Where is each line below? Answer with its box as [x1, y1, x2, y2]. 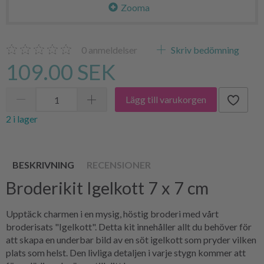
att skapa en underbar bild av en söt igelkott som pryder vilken [6, 233, 256, 245]
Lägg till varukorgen [126, 94, 206, 105]
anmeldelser [87, 44, 137, 55]
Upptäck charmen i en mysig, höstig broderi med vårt [6, 207, 219, 219]
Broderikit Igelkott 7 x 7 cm [6, 177, 209, 198]
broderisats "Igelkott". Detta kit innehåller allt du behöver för [6, 220, 252, 232]
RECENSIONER [87, 159, 151, 170]
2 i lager [6, 113, 38, 124]
